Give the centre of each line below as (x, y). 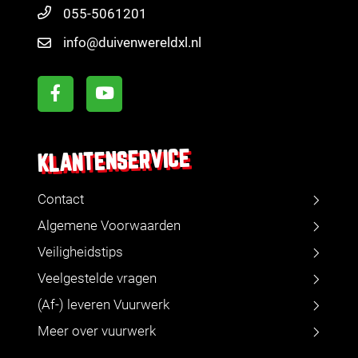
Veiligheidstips (80, 252)
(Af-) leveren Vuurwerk (103, 305)
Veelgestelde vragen (97, 278)
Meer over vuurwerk (97, 331)
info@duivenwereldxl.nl (132, 43)
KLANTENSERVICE (114, 162)
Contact (61, 199)
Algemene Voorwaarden (109, 226)
